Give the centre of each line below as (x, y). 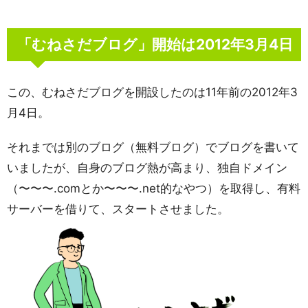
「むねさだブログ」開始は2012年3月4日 (155, 44)
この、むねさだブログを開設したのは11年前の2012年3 (152, 92)
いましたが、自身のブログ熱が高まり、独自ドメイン (147, 167)
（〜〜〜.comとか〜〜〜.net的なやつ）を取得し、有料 (154, 188)
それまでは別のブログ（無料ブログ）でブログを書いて (153, 147)
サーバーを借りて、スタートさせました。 (118, 209)
